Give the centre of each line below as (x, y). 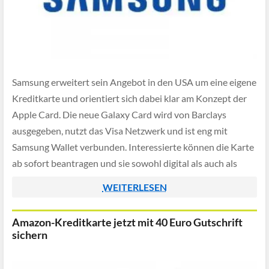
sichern (30, 235)
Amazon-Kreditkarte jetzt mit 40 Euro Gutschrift (127, 222)
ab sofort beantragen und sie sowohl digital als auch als (125, 163)
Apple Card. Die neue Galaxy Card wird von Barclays (119, 115)
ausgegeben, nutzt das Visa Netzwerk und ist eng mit (120, 131)
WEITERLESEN (134, 187)
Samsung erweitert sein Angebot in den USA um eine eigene (134, 82)
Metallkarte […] (44, 180)
